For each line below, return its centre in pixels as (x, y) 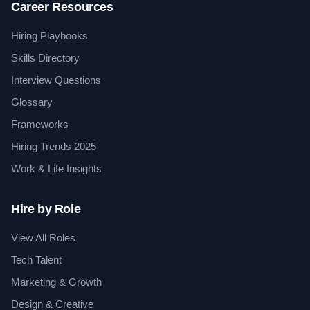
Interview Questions (56, 80)
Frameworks (40, 124)
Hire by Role (46, 209)
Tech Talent (36, 260)
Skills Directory (45, 58)
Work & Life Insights (56, 168)
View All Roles (43, 238)
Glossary (32, 102)
